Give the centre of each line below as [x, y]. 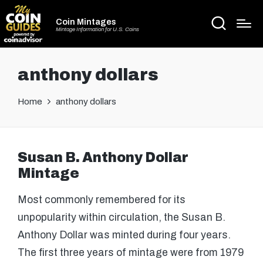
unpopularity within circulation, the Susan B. [122, 218]
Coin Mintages [86, 21]
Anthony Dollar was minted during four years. [124, 235]
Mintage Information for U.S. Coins [97, 30]
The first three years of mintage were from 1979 [131, 253]
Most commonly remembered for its [102, 200]
